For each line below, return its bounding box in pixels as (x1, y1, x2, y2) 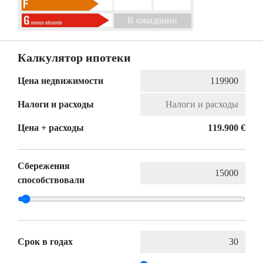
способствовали (18, 175, 85, 186)
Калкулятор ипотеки (18, 51, 131, 65)
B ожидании (127, 15, 177, 26)
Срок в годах (18, 237, 73, 247)
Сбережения (18, 161, 70, 171)
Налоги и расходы (18, 99, 94, 110)
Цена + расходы (18, 123, 84, 133)
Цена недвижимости (18, 76, 103, 86)
